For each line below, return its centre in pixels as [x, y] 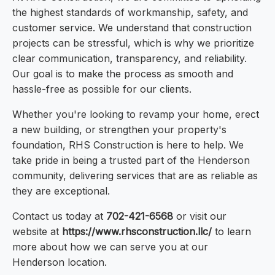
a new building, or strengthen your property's [119, 130]
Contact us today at [59, 216]
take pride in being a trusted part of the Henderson [131, 161]
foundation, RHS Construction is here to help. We [128, 145]
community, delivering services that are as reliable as [135, 176]
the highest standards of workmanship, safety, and [130, 13]
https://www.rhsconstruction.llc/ [137, 232]
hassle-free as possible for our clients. [102, 89]
